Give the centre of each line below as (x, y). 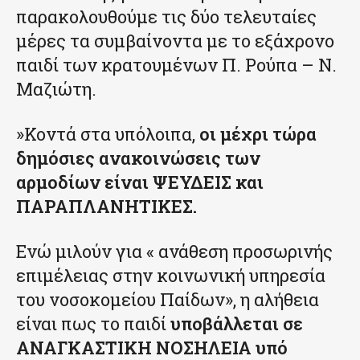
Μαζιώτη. (56, 89)
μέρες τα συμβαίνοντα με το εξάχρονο (175, 41)
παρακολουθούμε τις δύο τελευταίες (166, 17)
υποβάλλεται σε (237, 324)
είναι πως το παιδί (93, 324)
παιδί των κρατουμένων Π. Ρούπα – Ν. (176, 65)
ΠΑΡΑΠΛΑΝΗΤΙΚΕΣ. (108, 207)
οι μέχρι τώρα (258, 134)
